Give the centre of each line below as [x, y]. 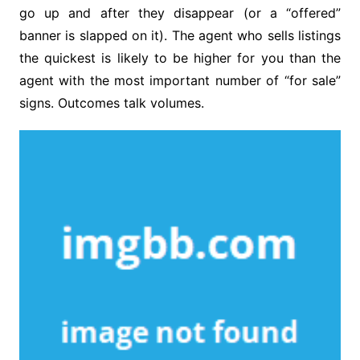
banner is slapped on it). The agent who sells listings [180, 36]
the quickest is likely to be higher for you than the [180, 58]
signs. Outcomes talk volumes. [111, 103]
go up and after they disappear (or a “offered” [180, 13]
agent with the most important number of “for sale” [180, 81]
